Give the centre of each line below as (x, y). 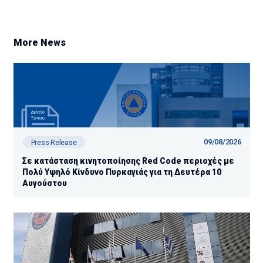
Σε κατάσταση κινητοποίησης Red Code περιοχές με (128, 161)
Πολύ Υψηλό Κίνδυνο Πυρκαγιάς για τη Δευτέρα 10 (122, 172)
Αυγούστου (44, 183)
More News (39, 42)
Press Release (54, 142)
